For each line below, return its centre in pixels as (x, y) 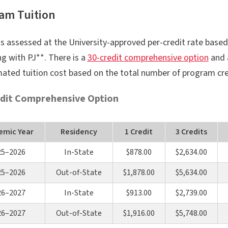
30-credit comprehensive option (148, 58)
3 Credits (191, 132)
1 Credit (139, 132)
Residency (79, 132)
